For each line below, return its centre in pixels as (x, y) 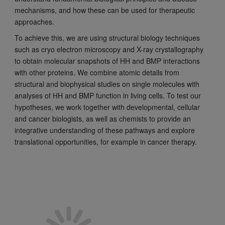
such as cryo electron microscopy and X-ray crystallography (109, 49)
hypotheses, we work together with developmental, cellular (107, 107)
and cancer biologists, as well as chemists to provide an (102, 119)
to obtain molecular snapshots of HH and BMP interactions (107, 61)
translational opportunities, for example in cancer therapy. (105, 142)
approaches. (34, 22)
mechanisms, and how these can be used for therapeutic (104, 10)
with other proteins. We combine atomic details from (97, 73)
